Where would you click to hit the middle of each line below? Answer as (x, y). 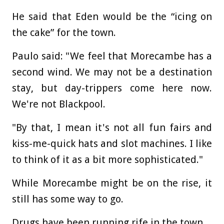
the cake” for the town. (64, 32)
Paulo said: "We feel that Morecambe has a (112, 56)
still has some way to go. (68, 199)
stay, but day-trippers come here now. (112, 88)
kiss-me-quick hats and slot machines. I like (112, 143)
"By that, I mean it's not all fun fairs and (112, 127)
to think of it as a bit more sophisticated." (107, 159)
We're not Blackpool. (59, 104)
